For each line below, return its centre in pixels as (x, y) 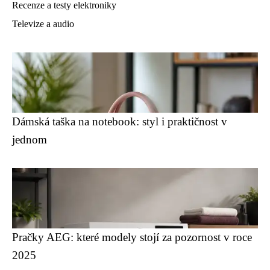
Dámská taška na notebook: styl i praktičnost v (120, 121)
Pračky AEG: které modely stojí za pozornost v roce (132, 237)
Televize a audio (43, 24)
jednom (30, 140)
